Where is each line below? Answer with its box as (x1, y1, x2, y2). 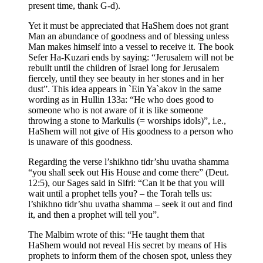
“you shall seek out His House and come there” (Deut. (28, 167, 229, 177)
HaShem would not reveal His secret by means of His (28, 240, 227, 250)
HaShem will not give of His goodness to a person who (28, 126, 233, 136)
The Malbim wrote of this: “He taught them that (28, 229, 204, 240)
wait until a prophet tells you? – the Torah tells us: (28, 188, 212, 198)
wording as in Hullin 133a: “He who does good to (28, 94, 214, 104)
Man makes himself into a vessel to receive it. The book (28, 41, 234, 52)
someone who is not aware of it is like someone (28, 104, 203, 115)
